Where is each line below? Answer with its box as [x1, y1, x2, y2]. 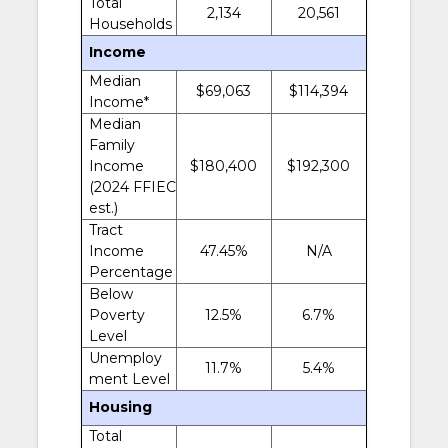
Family [88, 135, 135, 154]
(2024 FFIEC [88, 177, 176, 196]
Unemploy [88, 348, 162, 367]
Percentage [88, 262, 173, 281]
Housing [88, 397, 152, 416]
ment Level [88, 369, 170, 388]
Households [88, 14, 172, 33]
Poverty [88, 305, 145, 324]
